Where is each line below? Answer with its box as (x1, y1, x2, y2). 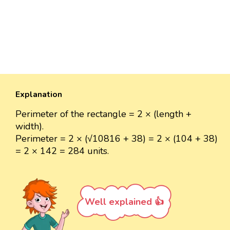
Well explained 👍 (85, 196, 164, 208)
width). (15, 120, 44, 133)
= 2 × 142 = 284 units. (15, 145, 109, 158)
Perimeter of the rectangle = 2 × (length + (15, 108, 191, 121)
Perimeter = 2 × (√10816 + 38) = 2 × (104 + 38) (15, 132, 218, 145)
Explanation (15, 89, 62, 101)
